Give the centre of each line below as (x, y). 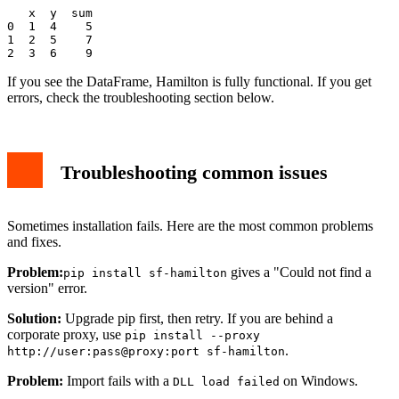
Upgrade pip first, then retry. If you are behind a (197, 319)
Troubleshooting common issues (194, 172)
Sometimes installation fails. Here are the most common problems (190, 226)
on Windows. (319, 381)
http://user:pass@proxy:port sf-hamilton (146, 352)
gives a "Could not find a (299, 273)
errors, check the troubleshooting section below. (141, 98)
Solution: (34, 319)
